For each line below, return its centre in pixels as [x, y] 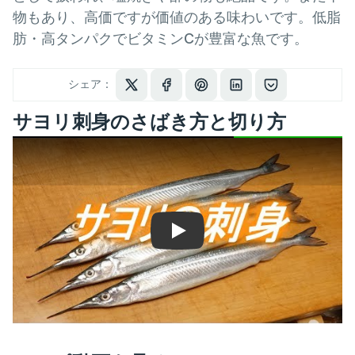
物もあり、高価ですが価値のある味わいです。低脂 [177, 17]
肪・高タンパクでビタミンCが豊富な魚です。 [160, 39]
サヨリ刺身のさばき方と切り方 [149, 122]
